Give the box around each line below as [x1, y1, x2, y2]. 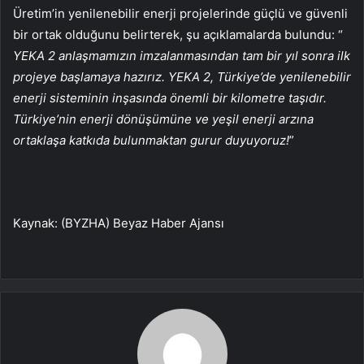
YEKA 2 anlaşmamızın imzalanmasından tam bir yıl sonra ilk [13, 47, 350, 63]
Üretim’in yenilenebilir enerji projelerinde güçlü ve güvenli [13, 5, 348, 21]
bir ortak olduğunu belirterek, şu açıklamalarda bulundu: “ [13, 26, 343, 42]
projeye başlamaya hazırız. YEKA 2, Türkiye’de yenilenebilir [13, 68, 351, 84]
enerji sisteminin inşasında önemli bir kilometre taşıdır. [13, 89, 327, 106]
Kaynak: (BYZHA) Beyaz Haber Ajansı [13, 214, 224, 231]
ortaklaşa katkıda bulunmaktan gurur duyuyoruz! [13, 132, 289, 148]
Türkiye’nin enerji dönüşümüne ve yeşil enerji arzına [13, 110, 314, 127]
